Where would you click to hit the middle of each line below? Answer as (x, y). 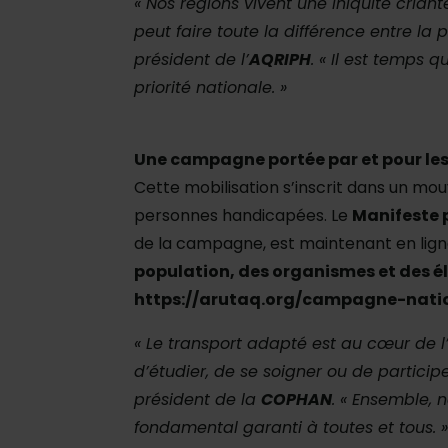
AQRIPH (280, 60)
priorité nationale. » (210, 88)
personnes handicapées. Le (243, 216)
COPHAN (296, 400)
